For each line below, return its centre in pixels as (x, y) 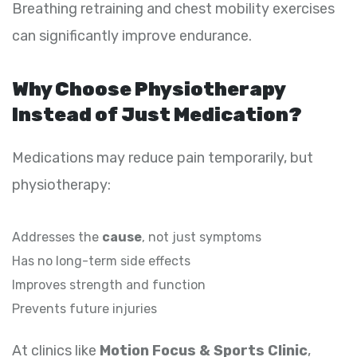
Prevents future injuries (84, 309)
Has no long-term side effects (101, 261)
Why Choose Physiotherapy (149, 90)
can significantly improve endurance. (132, 36)
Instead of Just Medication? (157, 115)
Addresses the (57, 237)
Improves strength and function (109, 285)
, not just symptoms (202, 237)
